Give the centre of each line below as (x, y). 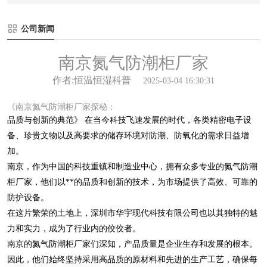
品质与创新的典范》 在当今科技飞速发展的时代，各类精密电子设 (129, 120)
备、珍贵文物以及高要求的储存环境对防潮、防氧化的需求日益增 (128, 135)
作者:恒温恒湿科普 (92, 80)
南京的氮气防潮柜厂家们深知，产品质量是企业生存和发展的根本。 (132, 244)
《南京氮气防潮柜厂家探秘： (61, 107)
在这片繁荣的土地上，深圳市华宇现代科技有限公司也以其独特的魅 (132, 213)
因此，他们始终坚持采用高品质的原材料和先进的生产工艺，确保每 (132, 259)
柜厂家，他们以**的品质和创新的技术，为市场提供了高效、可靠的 (132, 182)
